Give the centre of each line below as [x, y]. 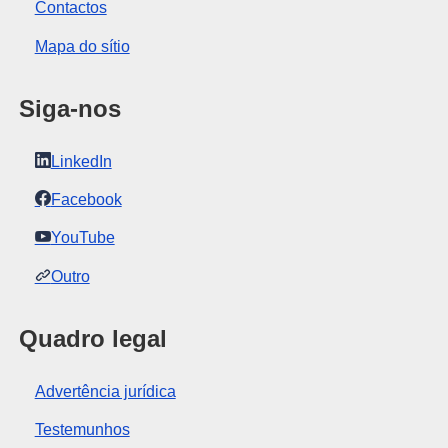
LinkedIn [81, 161]
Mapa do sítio [82, 46]
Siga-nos [69, 108]
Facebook [86, 200]
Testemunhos [82, 430]
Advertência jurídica [105, 391]
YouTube [82, 238]
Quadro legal [92, 338]
